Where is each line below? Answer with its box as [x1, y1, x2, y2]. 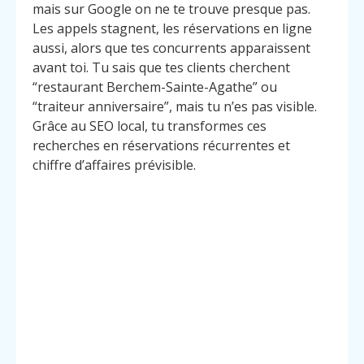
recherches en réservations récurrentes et [32, 136, 290, 155]
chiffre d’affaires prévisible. [32, 156, 196, 175]
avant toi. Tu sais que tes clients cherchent [32, 58, 290, 77]
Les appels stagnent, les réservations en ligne [32, 19, 312, 38]
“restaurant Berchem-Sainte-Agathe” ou [32, 78, 277, 97]
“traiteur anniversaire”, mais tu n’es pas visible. [32, 97, 317, 116]
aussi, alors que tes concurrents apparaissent [32, 39, 310, 58]
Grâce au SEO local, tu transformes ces [32, 117, 266, 136]
